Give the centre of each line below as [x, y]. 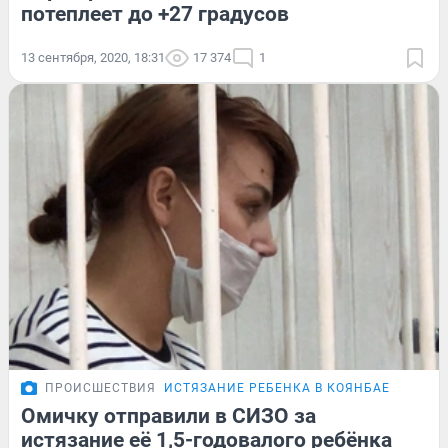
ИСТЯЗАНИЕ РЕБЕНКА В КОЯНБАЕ [277, 388]
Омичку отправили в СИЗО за [168, 416]
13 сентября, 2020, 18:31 [93, 57]
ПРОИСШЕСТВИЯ [100, 388]
